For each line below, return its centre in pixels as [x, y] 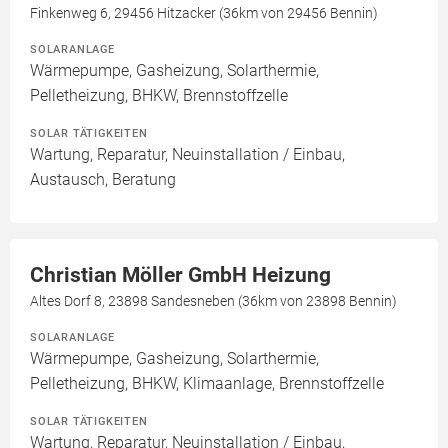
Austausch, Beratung [103, 179]
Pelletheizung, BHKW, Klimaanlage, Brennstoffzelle [207, 383]
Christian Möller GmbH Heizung [180, 275]
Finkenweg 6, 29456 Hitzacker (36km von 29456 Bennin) [204, 13]
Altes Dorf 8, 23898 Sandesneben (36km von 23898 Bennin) [213, 301]
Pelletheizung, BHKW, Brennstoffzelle [159, 95]
